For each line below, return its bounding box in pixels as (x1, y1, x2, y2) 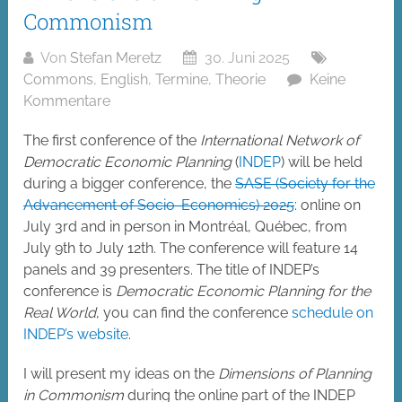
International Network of (200, 132, 360, 150)
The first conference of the (23, 132, 201, 150)
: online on (294, 197, 362, 214)
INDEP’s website (23, 326, 129, 344)
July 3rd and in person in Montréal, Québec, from (23, 218, 348, 236)
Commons (23, 71, 94, 89)
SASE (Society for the (235, 175, 376, 193)
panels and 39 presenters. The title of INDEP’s (23, 261, 320, 279)
